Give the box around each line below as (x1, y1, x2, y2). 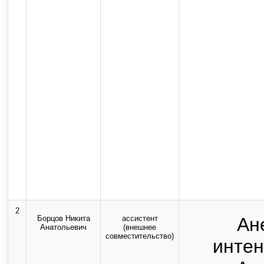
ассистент (121, 213, 158, 223)
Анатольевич (40, 222, 87, 232)
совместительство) (105, 231, 174, 240)
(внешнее (123, 222, 156, 232)
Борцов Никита (37, 213, 90, 223)
